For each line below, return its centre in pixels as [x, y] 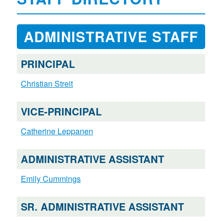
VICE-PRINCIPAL [61, 111]
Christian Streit [47, 84]
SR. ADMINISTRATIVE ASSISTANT [102, 207]
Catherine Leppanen [57, 131]
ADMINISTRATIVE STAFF [111, 37]
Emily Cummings [51, 179]
